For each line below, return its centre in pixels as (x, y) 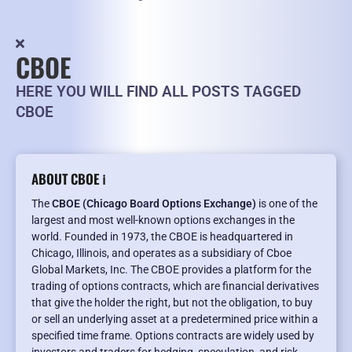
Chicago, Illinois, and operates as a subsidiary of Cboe (161, 253)
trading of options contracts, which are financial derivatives (175, 286)
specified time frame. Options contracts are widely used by (173, 336)
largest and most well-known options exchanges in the (163, 220)
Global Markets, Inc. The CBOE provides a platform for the (171, 270)
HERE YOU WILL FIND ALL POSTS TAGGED (158, 92)
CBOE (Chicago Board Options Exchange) (154, 204)
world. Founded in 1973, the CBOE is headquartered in (162, 237)
